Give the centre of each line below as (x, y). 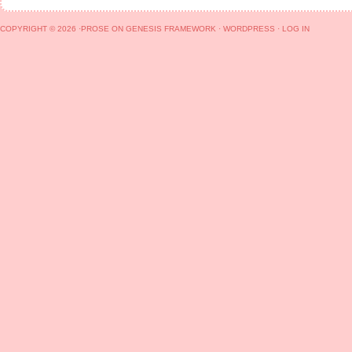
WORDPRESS (249, 29)
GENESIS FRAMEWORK (171, 29)
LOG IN (296, 29)
